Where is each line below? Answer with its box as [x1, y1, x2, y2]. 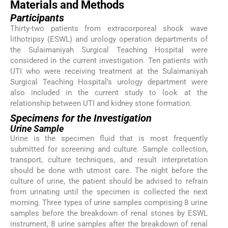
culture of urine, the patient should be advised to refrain [10, 177, 208, 186]
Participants [10, 12, 64, 24]
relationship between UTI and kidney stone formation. [10, 99, 192, 108]
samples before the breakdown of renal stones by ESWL [10, 209, 208, 218]
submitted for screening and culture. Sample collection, [10, 145, 208, 154]
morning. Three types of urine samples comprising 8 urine [10, 198, 208, 208]
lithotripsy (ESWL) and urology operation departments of [10, 35, 208, 44]
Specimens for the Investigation [10, 112, 152, 125]
